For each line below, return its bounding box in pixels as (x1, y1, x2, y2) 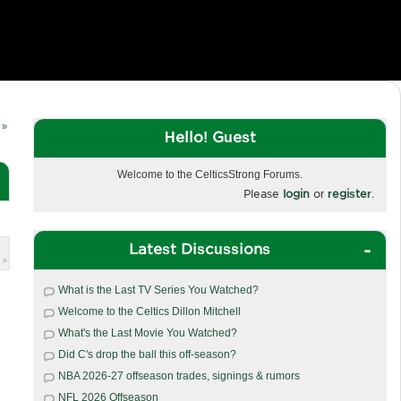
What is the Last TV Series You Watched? (57, 283, 259, 296)
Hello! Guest (164, 127, 256, 146)
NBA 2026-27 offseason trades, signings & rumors (57, 369, 300, 382)
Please (243, 186, 283, 200)
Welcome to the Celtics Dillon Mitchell (57, 304, 241, 318)
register (328, 186, 371, 200)
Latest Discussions (128, 239, 270, 258)
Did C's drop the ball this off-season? (57, 347, 236, 361)
